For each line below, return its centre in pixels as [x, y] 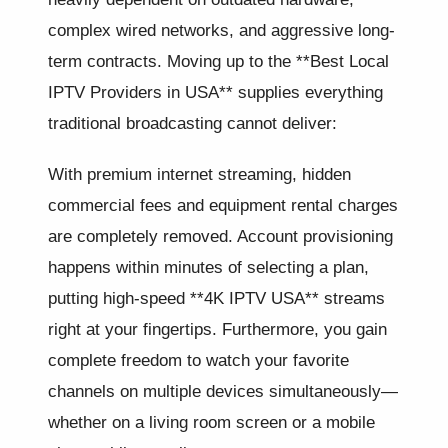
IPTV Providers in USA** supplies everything [215, 92]
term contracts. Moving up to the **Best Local [218, 61]
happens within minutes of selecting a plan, [208, 267]
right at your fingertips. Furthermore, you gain [217, 329]
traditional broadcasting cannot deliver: [192, 123]
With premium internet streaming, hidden [199, 174]
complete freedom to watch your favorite [198, 360]
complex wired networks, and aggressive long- [221, 30]
